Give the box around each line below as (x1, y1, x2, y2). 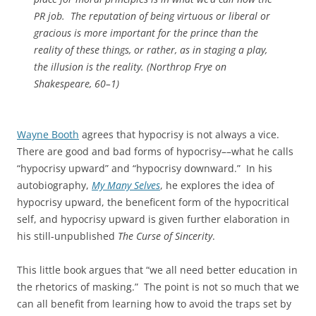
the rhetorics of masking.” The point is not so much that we (17, 280, 299, 293)
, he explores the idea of (160, 178, 274, 192)
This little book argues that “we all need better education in (17, 263, 298, 276)
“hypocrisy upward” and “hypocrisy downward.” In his (17, 162, 272, 175)
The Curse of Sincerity (118, 229, 212, 243)
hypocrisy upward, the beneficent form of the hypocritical (17, 195, 289, 209)
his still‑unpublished (17, 229, 118, 243)
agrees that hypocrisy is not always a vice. (79, 128, 282, 141)
